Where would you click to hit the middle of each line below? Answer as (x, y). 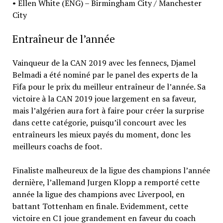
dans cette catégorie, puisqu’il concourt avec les (99, 122)
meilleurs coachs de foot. (57, 146)
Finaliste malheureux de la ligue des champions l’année (111, 170)
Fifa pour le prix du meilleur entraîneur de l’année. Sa (109, 86)
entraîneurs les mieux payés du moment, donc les (101, 134)
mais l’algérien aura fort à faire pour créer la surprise (108, 110)
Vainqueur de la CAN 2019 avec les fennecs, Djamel (104, 62)
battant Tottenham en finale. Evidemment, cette (100, 206)
